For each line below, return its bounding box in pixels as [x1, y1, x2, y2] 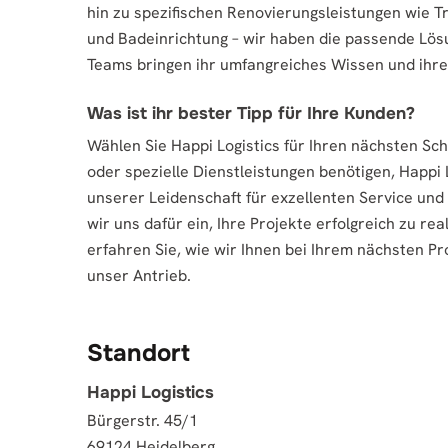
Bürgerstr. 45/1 [87, 410, 198, 431]
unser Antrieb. [87, 265, 191, 286]
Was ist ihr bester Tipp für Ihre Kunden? [87, 103, 415, 124]
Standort [87, 338, 190, 368]
